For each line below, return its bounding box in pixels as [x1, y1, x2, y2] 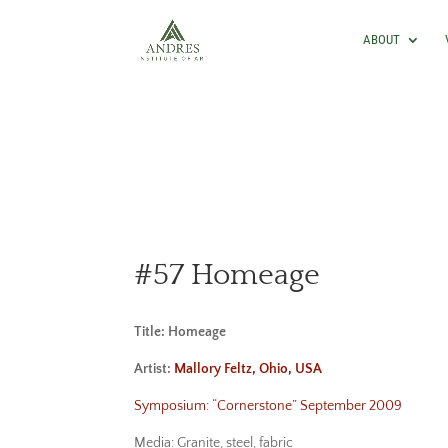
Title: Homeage [134, 324, 227, 340]
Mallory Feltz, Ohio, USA [174, 361, 323, 377]
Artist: [134, 361, 175, 377]
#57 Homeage [134, 259, 321, 292]
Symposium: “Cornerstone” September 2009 [134, 398, 403, 414]
